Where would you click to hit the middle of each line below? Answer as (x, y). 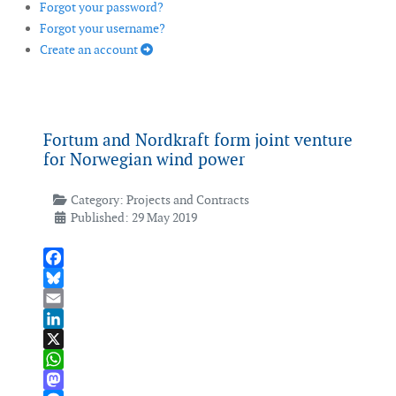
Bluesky (65, 298)
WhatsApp (72, 380)
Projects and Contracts (187, 200)
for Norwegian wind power (144, 160)
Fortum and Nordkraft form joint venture (198, 141)
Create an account (90, 50)
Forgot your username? (103, 29)
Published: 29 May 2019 (133, 218)
